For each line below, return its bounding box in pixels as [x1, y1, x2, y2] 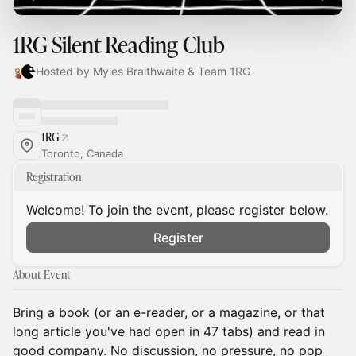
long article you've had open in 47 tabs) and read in [13, 323, 325, 339]
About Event [13, 267, 71, 282]
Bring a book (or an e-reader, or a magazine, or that [13, 304, 325, 320]
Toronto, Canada [41, 147, 123, 160]
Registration [26, 169, 81, 184]
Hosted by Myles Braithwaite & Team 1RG [35, 64, 250, 78]
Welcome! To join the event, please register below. [26, 202, 328, 218]
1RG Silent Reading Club [13, 29, 225, 60]
